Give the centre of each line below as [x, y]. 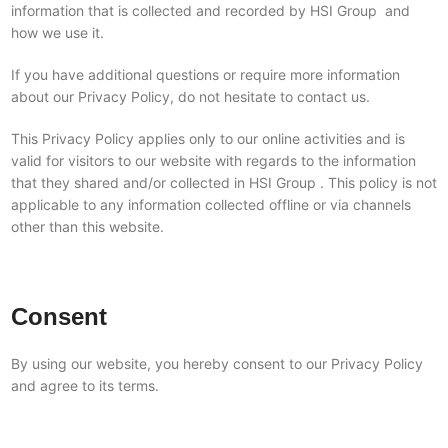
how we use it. [57, 32]
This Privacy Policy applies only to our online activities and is [207, 138]
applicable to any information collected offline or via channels [210, 204]
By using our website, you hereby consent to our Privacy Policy [216, 363]
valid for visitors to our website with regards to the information [213, 160]
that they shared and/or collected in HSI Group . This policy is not [223, 182]
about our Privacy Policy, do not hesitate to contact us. [190, 96]
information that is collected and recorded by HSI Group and [210, 10]
